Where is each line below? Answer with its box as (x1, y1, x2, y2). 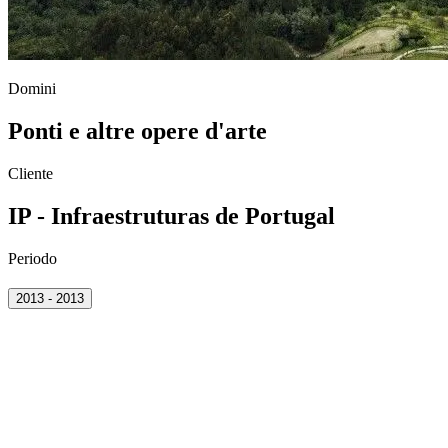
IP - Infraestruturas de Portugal (8, 202, 335, 229)
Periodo (8, 249, 57, 267)
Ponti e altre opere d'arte (8, 117, 267, 144)
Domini (8, 80, 56, 98)
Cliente (8, 164, 53, 182)
